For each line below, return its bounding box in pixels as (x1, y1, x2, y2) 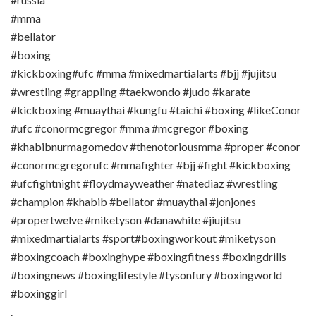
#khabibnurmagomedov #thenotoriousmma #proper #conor (11, 139, 300, 153)
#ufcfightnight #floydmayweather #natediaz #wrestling (11, 176, 278, 190)
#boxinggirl (11, 286, 67, 300)
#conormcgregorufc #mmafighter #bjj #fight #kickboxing (11, 157, 291, 171)
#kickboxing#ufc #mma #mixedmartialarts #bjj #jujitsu (11, 66, 276, 80)
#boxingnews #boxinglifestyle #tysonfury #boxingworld (11, 267, 282, 281)
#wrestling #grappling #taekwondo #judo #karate (11, 84, 250, 98)
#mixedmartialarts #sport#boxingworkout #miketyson (11, 231, 276, 245)
